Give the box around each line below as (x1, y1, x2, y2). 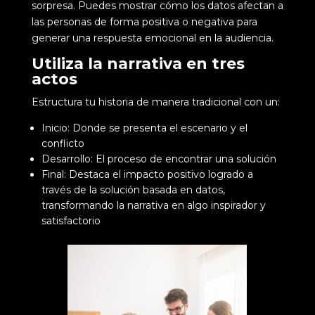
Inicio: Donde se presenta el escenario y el (41, 121, 247, 134)
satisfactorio (41, 214, 101, 227)
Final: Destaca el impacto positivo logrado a (41, 167, 253, 181)
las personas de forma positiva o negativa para (31, 15, 257, 28)
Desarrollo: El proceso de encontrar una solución (41, 152, 276, 165)
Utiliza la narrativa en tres (31, 53, 245, 73)
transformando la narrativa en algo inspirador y (41, 198, 266, 212)
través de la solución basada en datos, (41, 183, 225, 196)
